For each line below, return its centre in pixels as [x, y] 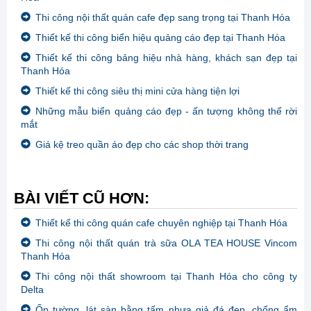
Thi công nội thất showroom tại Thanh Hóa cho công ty [166, 277]
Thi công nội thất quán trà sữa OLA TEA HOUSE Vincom [166, 243]
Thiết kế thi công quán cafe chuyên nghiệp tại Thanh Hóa [161, 223]
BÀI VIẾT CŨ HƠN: [82, 199]
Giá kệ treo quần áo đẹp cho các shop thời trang [142, 145]
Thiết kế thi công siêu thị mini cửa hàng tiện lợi [137, 91]
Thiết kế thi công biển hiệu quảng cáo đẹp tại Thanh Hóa [160, 38]
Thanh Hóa [45, 71]
